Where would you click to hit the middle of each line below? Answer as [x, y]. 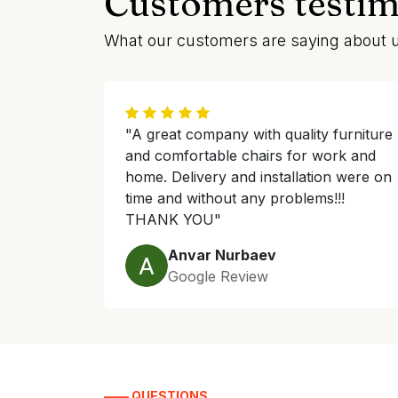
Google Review [218, 276]
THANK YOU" [173, 219]
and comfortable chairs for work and [251, 155]
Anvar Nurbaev [222, 255]
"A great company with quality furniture [259, 134]
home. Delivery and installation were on [259, 177]
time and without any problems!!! [235, 198]
